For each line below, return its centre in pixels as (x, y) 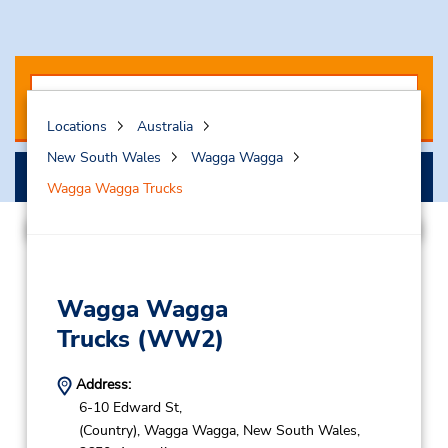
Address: (101, 385)
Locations (76, 127)
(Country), (109, 430)
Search (224, 180)
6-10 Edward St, (130, 408)
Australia (164, 127)
